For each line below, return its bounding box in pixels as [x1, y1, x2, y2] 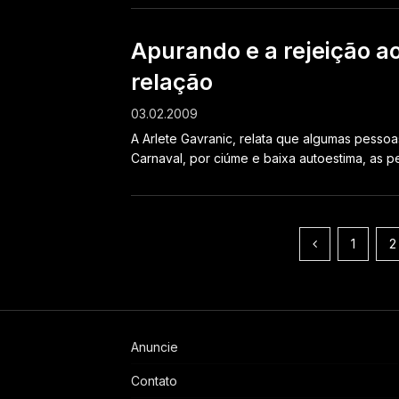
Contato [131, 373, 177, 389]
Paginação [130, 228, 252, 256]
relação [131, 69, 213, 96]
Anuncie [131, 339, 178, 355]
